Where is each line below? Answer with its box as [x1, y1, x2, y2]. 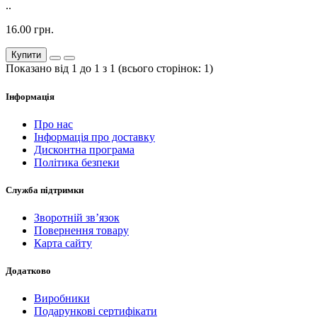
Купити [11, 50, 41, 61]
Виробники [34, 292, 90, 305]
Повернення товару [34, 224, 129, 237]
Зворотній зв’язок [34, 212, 120, 224]
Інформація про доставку [34, 130, 155, 143]
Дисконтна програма [34, 143, 134, 156]
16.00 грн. [6, 23, 54, 36]
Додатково [6, 265, 51, 277]
